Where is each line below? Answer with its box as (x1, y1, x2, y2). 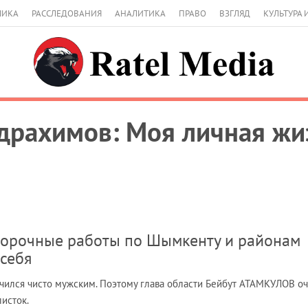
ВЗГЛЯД (219, 8, 250, 19)
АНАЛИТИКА (115, 8, 166, 19)
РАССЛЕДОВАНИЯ (32, 8, 102, 19)
